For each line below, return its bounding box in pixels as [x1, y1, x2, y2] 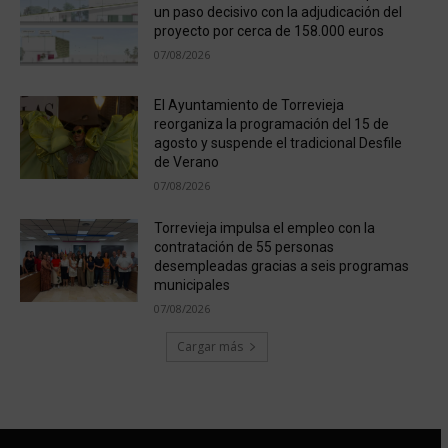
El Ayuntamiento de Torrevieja [153, 97, 344, 114]
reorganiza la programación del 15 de [153, 116, 389, 133]
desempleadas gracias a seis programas [153, 258, 409, 275]
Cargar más [176, 338, 243, 356]
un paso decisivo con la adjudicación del [153, 3, 402, 20]
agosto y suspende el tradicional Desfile [153, 135, 402, 152]
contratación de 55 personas [153, 239, 334, 256]
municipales [153, 277, 230, 294]
